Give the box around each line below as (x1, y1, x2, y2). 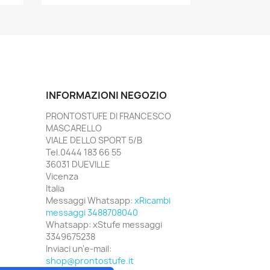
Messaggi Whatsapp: (46, 195, 134, 207)
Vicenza (46, 171, 78, 183)
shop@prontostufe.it (46, 255, 134, 267)
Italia (46, 183, 64, 195)
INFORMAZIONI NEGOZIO (46, 89, 167, 102)
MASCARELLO (46, 122, 102, 134)
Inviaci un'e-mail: (46, 243, 111, 255)
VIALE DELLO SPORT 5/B (46, 134, 142, 146)
